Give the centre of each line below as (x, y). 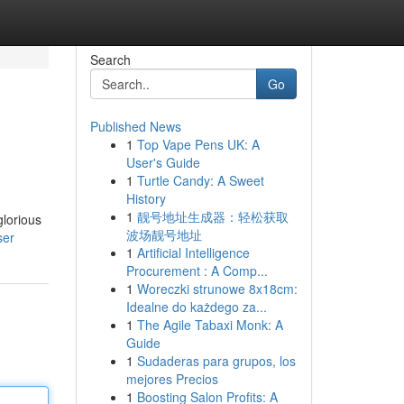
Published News (135, 126)
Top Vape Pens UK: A (198, 144)
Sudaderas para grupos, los (216, 361)
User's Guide (163, 162)
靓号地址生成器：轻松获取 (212, 216)
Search (110, 60)
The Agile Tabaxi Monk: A (210, 325)
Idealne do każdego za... (196, 307)
